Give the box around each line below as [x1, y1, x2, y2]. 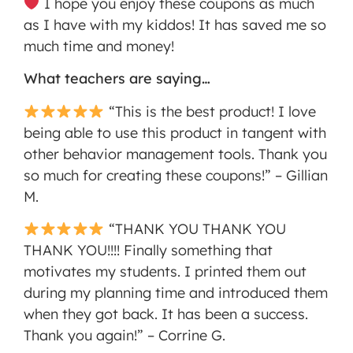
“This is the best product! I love [104, 102, 316, 121]
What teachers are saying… [24, 69, 210, 88]
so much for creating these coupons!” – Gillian [24, 165, 328, 184]
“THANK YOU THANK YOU [104, 220, 286, 239]
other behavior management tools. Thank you [24, 144, 327, 163]
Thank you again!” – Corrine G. [24, 326, 225, 345]
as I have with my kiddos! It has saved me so [24, 16, 326, 35]
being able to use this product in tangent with [24, 123, 326, 142]
